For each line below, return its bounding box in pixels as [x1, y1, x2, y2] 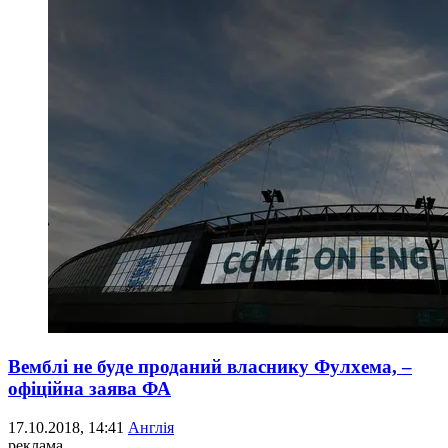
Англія [128, 418, 174, 436]
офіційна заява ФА [8, 378, 171, 399]
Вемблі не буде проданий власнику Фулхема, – [8, 356, 412, 377]
